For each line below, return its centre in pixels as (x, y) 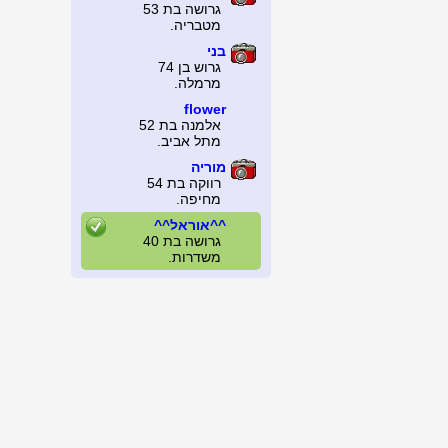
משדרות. (194, 257)
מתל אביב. (189, 141)
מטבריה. (195, 25)
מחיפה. (198, 199)
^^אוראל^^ (190, 225)
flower (205, 109)
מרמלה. (197, 83)
